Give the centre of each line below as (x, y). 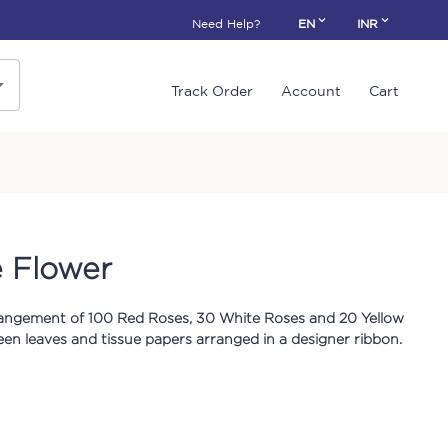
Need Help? (226, 23)
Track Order (212, 91)
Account (311, 91)
